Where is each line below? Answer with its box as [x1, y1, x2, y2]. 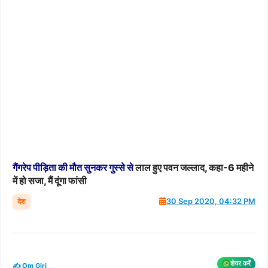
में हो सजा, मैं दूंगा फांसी [13, 174, 87, 187]
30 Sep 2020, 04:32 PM [166, 197, 255, 206]
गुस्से [109, 161, 125, 173]
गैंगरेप [13, 161, 31, 173]
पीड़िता [33, 161, 56, 173]
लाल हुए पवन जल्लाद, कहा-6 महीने [133, 161, 254, 173]
